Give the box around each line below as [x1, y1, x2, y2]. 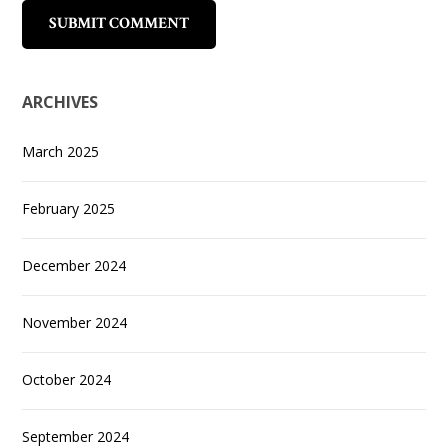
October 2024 [22, 370, 112, 390]
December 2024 [22, 256, 127, 276]
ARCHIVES [22, 91, 99, 114]
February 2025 [22, 199, 116, 219]
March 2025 [22, 142, 100, 162]
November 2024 [22, 313, 128, 333]
